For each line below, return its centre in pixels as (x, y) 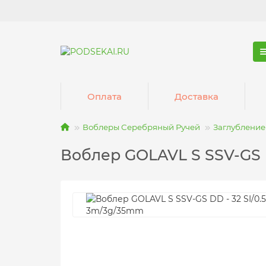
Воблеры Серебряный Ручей (141, 127)
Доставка (196, 96)
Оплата (104, 96)
